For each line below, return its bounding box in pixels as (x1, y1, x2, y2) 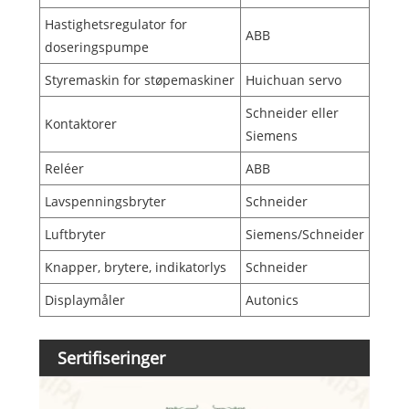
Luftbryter (44, 225, 106, 244)
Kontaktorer (44, 115, 117, 133)
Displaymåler (44, 291, 125, 309)
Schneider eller (245, 104, 339, 122)
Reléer (44, 160, 84, 178)
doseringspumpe (44, 38, 149, 57)
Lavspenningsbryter (44, 193, 166, 211)
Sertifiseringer (57, 347, 165, 370)
